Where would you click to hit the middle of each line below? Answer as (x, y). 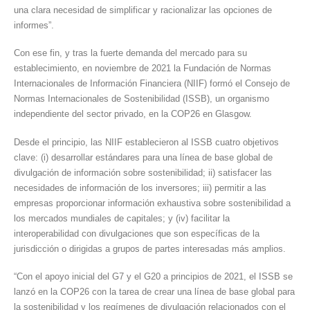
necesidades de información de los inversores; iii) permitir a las (140, 188)
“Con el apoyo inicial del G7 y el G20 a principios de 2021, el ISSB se (153, 277)
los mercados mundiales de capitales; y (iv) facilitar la (122, 218)
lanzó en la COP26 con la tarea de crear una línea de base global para (154, 292)
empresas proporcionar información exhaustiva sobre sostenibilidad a (152, 203)
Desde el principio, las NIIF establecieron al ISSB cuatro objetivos (146, 142)
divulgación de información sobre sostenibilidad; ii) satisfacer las (143, 172)
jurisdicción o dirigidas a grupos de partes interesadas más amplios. (150, 248)
